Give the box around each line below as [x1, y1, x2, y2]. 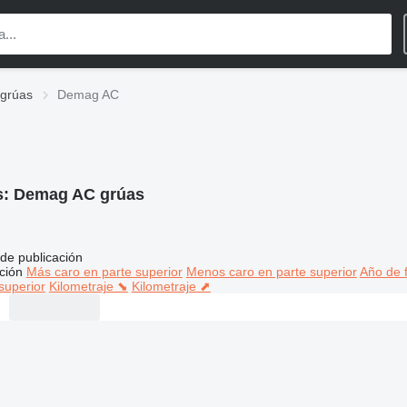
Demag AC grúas [13, 185, 144, 203]
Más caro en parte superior [25, 263, 183, 279]
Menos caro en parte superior [185, 263, 357, 279]
